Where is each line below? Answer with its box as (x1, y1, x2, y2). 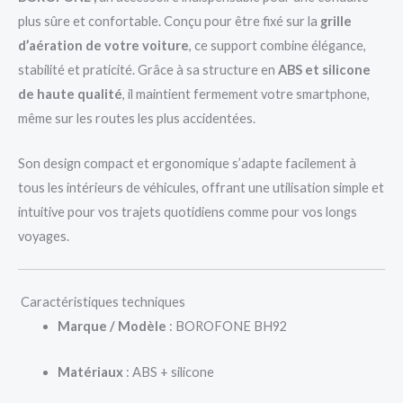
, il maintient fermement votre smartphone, (122, 85, 370, 102)
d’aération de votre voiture (18, 37, 189, 53)
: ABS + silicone (122, 363, 214, 380)
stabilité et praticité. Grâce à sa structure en (18, 61, 278, 77)
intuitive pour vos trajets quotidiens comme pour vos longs (18, 204, 357, 220)
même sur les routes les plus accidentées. (18, 110, 255, 126)
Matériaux (57, 363, 123, 380)
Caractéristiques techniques (18, 294, 185, 310)
